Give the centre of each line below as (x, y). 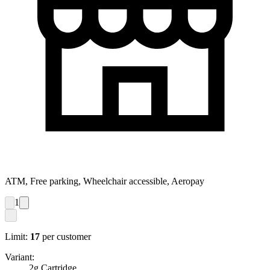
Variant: (20, 257)
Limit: (16, 237)
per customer (67, 237)
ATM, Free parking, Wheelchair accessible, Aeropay (105, 181)
